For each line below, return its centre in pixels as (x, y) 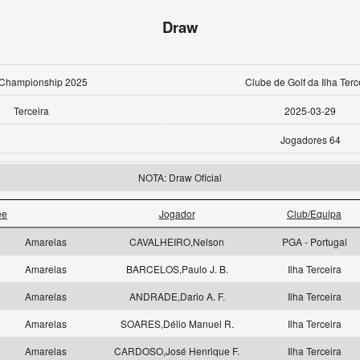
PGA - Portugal (314, 241)
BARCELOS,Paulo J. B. (177, 269)
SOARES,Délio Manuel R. (177, 323)
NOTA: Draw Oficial (180, 177)
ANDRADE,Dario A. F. (177, 296)
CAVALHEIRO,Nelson (177, 241)
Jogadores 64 (310, 139)
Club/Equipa (314, 213)
